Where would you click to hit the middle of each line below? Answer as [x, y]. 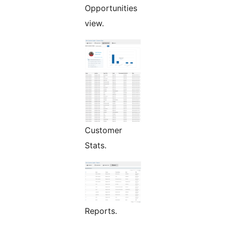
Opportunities [111, 8]
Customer [103, 130]
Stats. [96, 145]
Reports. [101, 211]
